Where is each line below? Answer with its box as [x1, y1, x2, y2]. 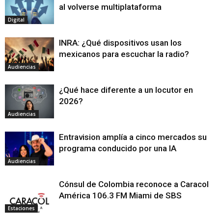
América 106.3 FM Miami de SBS [59, 191, 182, 200]
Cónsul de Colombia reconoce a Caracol [59, 179, 209, 189]
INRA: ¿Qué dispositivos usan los [59, 38, 182, 48]
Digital [8, 16, 25, 23]
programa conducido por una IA [59, 143, 176, 153]
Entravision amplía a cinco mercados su [59, 132, 207, 142]
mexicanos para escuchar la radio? [59, 49, 189, 59]
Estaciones [8, 204, 35, 212]
